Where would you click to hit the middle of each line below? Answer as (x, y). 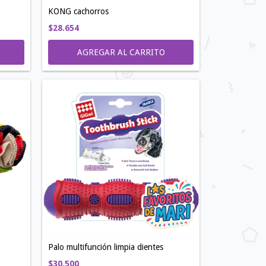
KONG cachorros (78, 11)
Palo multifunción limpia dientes (106, 247)
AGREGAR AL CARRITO (121, 52)
